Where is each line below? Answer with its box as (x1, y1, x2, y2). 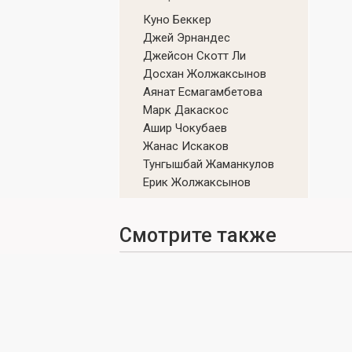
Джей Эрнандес (143, 31, 230, 45)
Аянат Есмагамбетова (143, 85, 262, 99)
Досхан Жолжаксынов (143, 67, 266, 81)
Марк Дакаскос (143, 103, 229, 117)
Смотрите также (119, 224, 277, 247)
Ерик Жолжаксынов (143, 175, 251, 189)
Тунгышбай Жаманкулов (143, 157, 274, 171)
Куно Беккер (143, 13, 211, 27)
